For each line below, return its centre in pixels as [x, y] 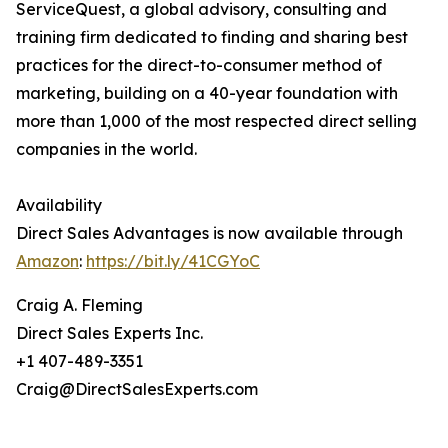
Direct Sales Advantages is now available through [209, 233]
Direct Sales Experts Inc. [109, 333]
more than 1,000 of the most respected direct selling [216, 121]
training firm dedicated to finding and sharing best [212, 37]
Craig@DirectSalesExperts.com [137, 389]
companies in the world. [106, 149]
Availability [59, 205]
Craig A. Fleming [79, 305]
